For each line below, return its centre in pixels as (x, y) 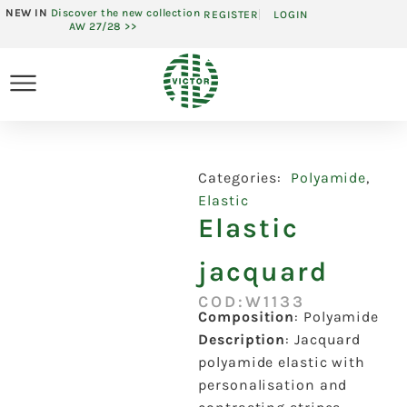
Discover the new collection (125, 13)
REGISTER (232, 15)
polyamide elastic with (282, 362)
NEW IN (28, 13)
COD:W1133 (252, 302)
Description (242, 340)
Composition (247, 317)
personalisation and (273, 385)
